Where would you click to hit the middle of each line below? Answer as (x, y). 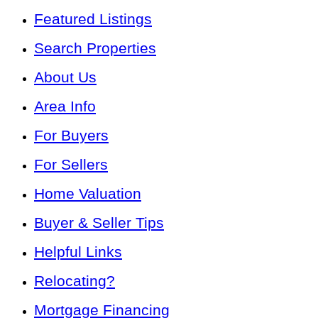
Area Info (65, 106)
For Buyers (71, 135)
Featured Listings (93, 18)
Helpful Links (78, 251)
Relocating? (75, 280)
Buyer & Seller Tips (99, 222)
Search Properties (95, 48)
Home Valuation (88, 193)
